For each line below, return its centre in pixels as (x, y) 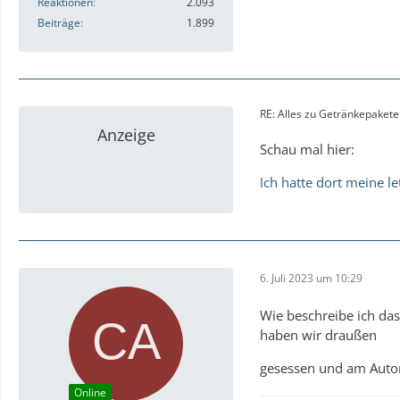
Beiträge (59, 23)
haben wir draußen (318, 335)
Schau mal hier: (307, 150)
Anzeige (126, 135)
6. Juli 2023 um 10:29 (311, 278)
